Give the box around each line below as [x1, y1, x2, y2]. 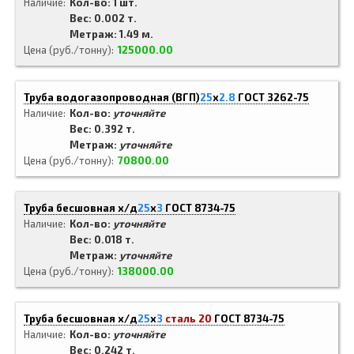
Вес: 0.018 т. [70, 233, 134, 246]
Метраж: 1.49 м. [70, 28, 153, 40]
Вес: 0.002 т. [70, 12, 137, 24]
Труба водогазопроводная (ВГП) [24, 91, 200, 104]
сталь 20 [165, 312, 212, 325]
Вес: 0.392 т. [70, 122, 135, 135]
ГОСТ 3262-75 [238, 91, 309, 104]
